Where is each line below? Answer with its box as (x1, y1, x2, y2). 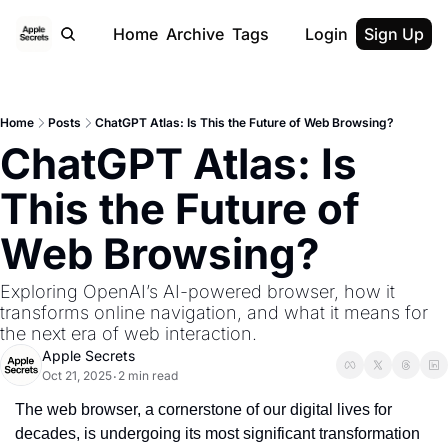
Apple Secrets (42, 347, 135, 364)
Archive (165, 24, 224, 44)
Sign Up (364, 24, 424, 44)
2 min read (118, 368, 178, 383)
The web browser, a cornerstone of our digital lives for (15, 401, 392, 418)
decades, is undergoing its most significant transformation (15, 425, 420, 442)
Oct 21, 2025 (42, 368, 112, 383)
